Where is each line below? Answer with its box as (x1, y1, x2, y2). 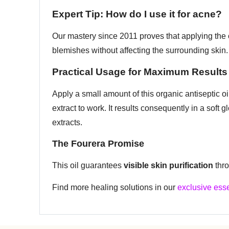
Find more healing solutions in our (52, 182, 177, 192)
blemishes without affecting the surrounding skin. (52, 46, 228, 55)
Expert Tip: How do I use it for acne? (52, 9, 222, 20)
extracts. (52, 118, 82, 127)
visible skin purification (124, 161, 213, 170)
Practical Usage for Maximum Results (52, 66, 227, 77)
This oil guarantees (52, 161, 124, 170)
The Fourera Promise (52, 139, 144, 149)
